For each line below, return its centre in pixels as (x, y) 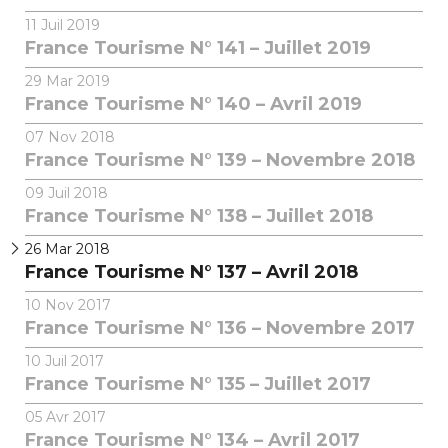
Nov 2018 (79, 136)
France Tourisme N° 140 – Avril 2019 (193, 103)
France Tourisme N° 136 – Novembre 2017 (220, 327)
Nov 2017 (76, 304)
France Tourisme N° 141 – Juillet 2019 (198, 47)
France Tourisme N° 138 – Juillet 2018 (199, 215)
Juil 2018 (76, 192)
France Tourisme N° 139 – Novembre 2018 (220, 159)
